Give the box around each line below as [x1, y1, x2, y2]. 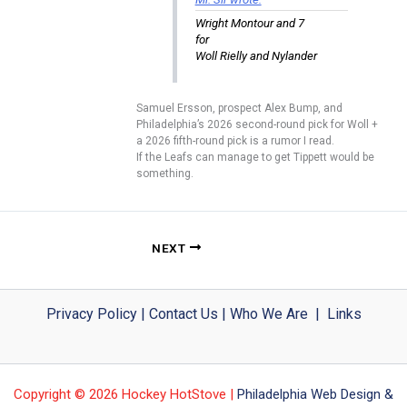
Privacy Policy [45, 305, 137, 323]
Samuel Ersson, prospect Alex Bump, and [136, 102, 342, 115]
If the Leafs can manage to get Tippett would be [136, 151, 374, 164]
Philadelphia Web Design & [237, 386, 393, 403]
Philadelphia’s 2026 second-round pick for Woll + [136, 118, 378, 132]
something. [136, 167, 194, 181]
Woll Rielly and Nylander [194, 48, 317, 63]
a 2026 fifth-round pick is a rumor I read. [136, 134, 334, 148]
